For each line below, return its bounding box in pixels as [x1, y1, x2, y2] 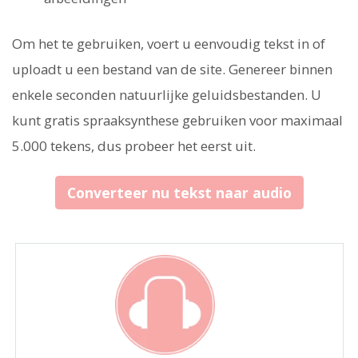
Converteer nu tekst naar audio [66, 183, 292, 203]
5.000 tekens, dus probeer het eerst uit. [12, 137, 256, 156]
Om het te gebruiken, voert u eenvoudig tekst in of [12, 34, 325, 54]
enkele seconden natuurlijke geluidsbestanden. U [12, 86, 321, 105]
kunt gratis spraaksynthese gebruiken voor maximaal [12, 111, 343, 130]
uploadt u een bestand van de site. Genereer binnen [12, 60, 332, 79]
